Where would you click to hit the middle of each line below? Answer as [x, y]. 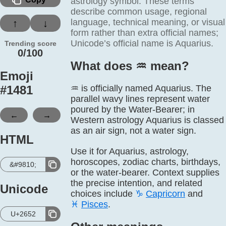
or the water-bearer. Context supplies [145, 173]
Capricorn [165, 194]
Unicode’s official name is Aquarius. [142, 43]
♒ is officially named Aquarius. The [141, 88]
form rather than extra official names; [145, 33]
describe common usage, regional [139, 12]
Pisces [95, 204]
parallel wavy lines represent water [140, 99]
